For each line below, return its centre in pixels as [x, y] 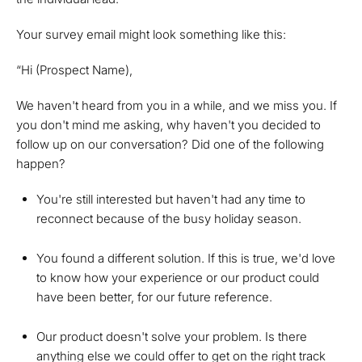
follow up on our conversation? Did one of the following [170, 144]
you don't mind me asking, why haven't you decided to [168, 125]
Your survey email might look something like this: [151, 34]
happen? [41, 164]
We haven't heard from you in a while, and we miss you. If [177, 105]
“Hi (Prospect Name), [74, 70]
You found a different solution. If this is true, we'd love [186, 258]
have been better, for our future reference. [154, 297]
